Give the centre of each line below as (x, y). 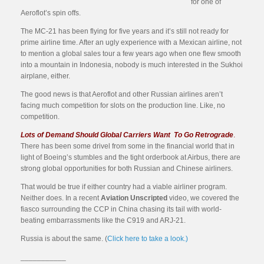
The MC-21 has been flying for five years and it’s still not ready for (125, 31)
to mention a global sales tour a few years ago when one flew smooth (131, 54)
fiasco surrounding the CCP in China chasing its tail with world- (121, 209)
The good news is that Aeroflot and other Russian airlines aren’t (122, 94)
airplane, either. (45, 76)
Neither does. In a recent (61, 198)
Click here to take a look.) (148, 239)
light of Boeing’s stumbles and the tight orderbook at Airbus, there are (131, 157)
